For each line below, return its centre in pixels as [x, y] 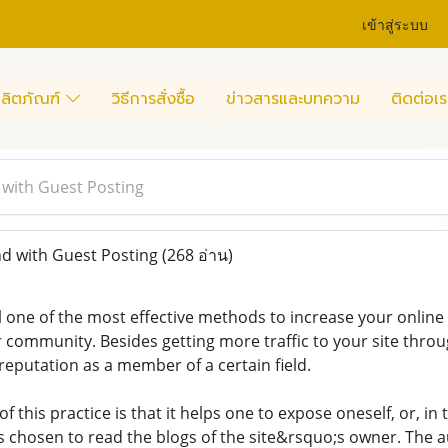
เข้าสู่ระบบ [395, 23]
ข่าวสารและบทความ [293, 98]
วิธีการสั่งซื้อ [153, 98]
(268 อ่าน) [197, 255]
